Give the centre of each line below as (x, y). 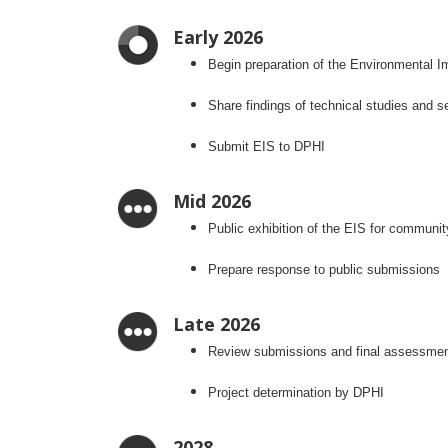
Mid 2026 (212, 201)
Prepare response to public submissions (324, 270)
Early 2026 (218, 37)
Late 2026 (217, 324)
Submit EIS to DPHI (267, 147)
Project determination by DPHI (296, 393)
